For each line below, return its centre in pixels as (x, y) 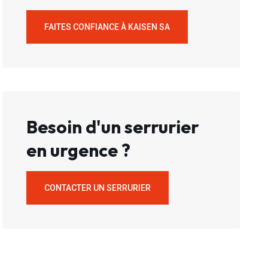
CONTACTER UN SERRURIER (98, 188)
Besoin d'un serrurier (113, 127)
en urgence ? (79, 150)
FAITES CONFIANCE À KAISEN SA (107, 27)
